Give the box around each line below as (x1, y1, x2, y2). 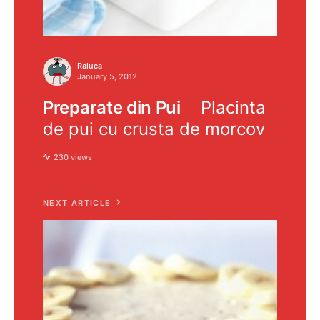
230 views (54, 151, 92, 162)
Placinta (200, 96, 266, 118)
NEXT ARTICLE (43, 197, 111, 208)
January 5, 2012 (77, 71, 137, 81)
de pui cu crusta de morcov (43, 118, 265, 139)
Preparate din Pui (43, 96, 181, 118)
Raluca (77, 60, 102, 71)
